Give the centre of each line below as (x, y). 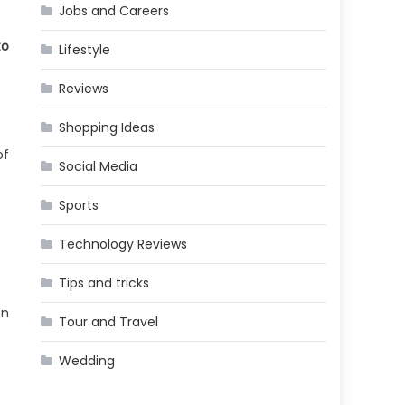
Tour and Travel (109, 322)
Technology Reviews (123, 245)
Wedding (87, 361)
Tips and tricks (104, 283)
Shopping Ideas (107, 128)
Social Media (99, 167)
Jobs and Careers (114, 11)
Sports (79, 206)
